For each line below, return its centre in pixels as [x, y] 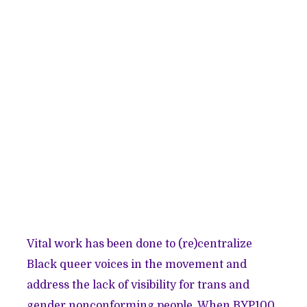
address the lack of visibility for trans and [138, 285]
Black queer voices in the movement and [137, 265]
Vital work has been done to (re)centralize [140, 244]
